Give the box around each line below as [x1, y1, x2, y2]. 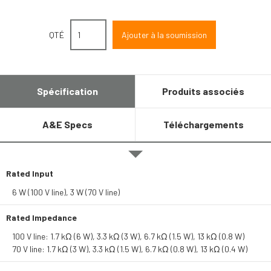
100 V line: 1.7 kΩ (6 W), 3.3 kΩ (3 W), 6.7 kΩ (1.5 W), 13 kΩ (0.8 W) [12, 231, 244, 241]
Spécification [37, 85, 98, 97]
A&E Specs [42, 119, 93, 130]
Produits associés [162, 85, 244, 97]
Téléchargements [163, 119, 244, 130]
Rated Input [6, 168, 53, 178]
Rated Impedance [6, 212, 77, 223]
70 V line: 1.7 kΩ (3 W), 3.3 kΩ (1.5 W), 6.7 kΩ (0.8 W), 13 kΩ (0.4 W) [12, 244, 247, 254]
